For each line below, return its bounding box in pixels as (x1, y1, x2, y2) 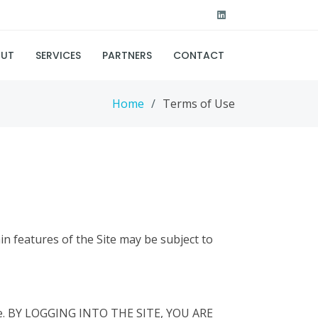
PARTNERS (102, 48, 152, 62)
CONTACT (173, 48, 224, 62)
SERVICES (35, 48, 81, 62)
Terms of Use (163, 96, 235, 111)
